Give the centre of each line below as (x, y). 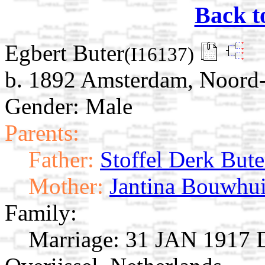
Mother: (66, 186)
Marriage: (74, 240)
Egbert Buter (64, 53)
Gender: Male (69, 106)
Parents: (42, 133)
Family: (41, 213)
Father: (61, 160)
